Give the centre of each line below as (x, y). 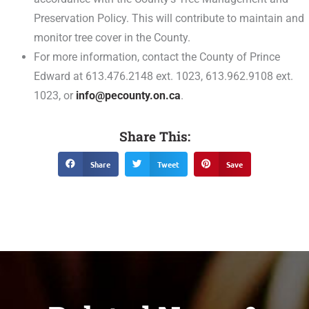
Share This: (154, 136)
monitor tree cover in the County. (112, 38)
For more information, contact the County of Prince (157, 57)
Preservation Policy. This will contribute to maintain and (169, 18)
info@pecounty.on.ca (129, 96)
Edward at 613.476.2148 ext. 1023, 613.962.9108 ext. (164, 76)
